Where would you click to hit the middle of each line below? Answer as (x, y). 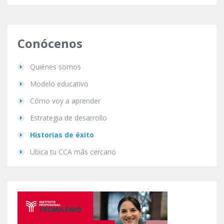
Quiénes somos (55, 66)
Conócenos (50, 43)
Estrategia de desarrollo (68, 117)
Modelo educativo (59, 83)
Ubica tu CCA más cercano (73, 151)
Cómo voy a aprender (65, 100)
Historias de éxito (62, 134)
